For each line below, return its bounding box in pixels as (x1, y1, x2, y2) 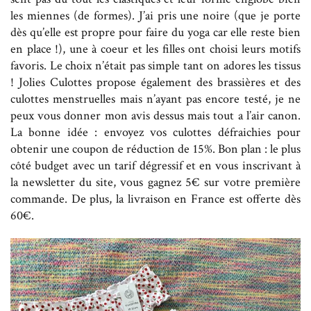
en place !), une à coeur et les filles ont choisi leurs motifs (10, 40, 301, 57)
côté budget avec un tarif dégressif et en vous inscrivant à (10, 157, 301, 174)
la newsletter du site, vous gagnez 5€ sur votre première (10, 174, 301, 190)
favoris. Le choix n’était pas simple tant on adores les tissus (10, 57, 301, 74)
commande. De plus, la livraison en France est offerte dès (10, 190, 301, 207)
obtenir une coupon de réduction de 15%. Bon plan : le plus (10, 140, 301, 157)
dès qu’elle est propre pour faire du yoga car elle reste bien (10, 24, 301, 40)
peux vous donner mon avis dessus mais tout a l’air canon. (10, 107, 301, 124)
